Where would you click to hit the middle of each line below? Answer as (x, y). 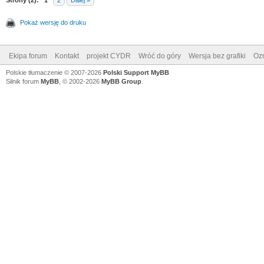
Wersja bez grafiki (217, 56)
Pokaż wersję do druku (53, 22)
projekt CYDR (109, 56)
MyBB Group (121, 81)
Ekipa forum (28, 56)
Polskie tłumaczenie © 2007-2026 (55, 72)
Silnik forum (23, 81)
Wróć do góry (160, 56)
